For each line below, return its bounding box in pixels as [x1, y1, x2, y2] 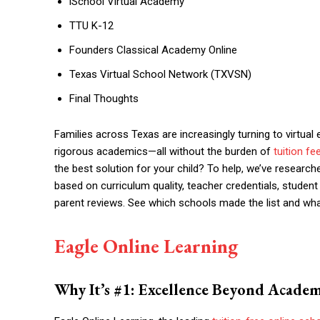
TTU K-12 [69, 19, 114, 32]
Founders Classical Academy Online [69, 44, 237, 56]
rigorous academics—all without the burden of [54, 145, 274, 158]
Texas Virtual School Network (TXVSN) [69, 68, 251, 81]
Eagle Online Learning [54, 234, 238, 259]
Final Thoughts [69, 92, 139, 105]
